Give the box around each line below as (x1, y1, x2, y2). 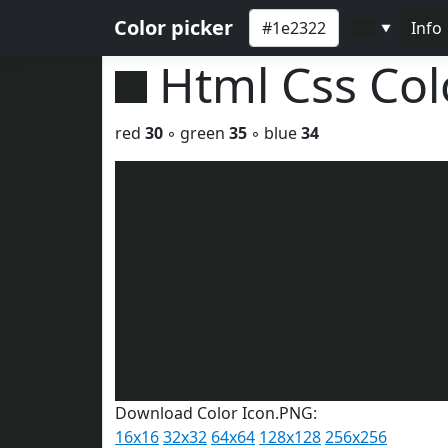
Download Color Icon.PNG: (115, 402, 317, 424)
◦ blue (247, 122, 301, 144)
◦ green (163, 122, 229, 144)
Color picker (114, 14, 233, 41)
